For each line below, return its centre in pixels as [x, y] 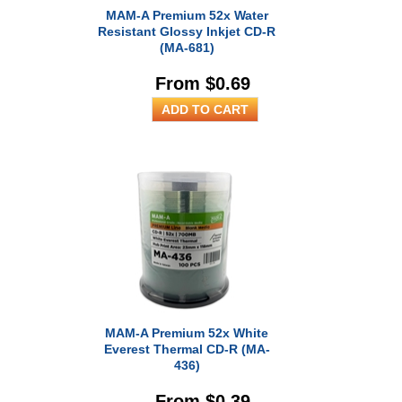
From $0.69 [203, 83]
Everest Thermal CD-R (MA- [187, 349]
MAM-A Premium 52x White [187, 333]
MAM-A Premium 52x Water [187, 15]
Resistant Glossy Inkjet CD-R [187, 31]
